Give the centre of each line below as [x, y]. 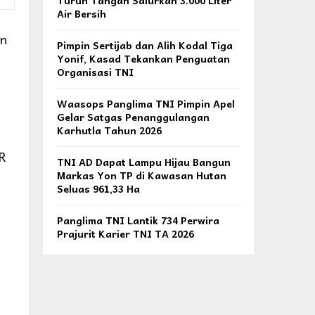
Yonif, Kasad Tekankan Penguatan [143, 58]
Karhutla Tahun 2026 [109, 130]
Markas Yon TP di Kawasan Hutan [142, 175]
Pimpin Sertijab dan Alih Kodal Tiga [145, 45]
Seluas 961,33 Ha [98, 188]
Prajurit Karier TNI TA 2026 [126, 233]
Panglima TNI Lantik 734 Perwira [138, 220]
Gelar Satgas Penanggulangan [133, 117]
